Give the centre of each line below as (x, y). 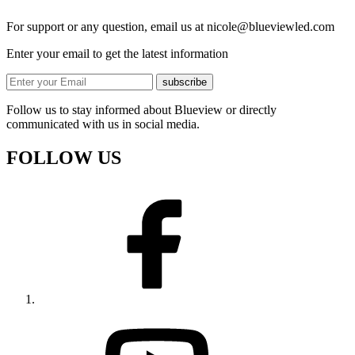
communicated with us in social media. (103, 124)
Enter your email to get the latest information (117, 54)
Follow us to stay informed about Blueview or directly (141, 110)
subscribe (185, 82)
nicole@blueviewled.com (271, 27)
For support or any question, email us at (107, 27)
